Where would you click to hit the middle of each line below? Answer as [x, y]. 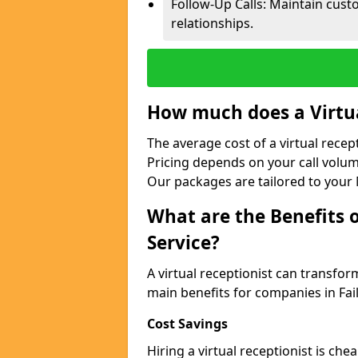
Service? [183, 243]
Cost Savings [187, 324]
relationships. [212, 23]
